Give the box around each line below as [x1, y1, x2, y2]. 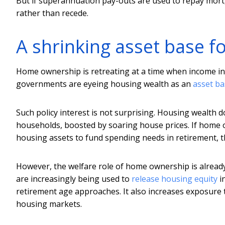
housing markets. [16, 198, 82, 209]
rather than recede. [16, 7, 88, 19]
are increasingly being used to [16, 173, 132, 184]
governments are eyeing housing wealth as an [16, 78, 193, 89]
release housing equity [132, 173, 217, 184]
